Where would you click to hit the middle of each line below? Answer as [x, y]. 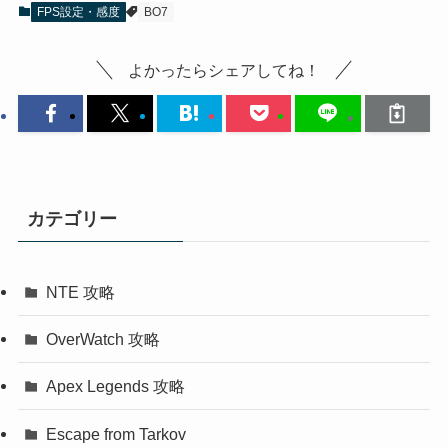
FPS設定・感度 [78, 12]
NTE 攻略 [81, 292]
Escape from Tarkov [116, 433]
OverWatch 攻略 [103, 339]
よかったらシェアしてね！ [224, 70]
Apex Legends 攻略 [116, 386]
